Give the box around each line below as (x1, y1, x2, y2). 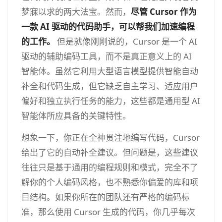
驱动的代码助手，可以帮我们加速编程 (52, 20, 195, 32)
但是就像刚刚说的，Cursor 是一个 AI (55, 35, 197, 47)
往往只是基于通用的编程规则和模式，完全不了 (21, 161, 198, 173)
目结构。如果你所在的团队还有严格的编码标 (21, 191, 190, 203)
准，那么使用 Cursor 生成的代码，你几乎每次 (21, 206, 195, 218)
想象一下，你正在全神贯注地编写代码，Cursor (21, 131, 200, 143)
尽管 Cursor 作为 (131, 5, 197, 17)
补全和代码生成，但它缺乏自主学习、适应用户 (21, 80, 198, 92)
